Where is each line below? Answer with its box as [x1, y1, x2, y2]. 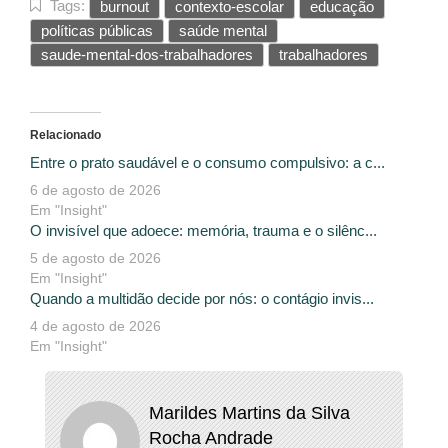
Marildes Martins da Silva [148, 402, 350, 423]
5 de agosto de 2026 [30, 249, 161, 266]
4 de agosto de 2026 [30, 317, 161, 334]
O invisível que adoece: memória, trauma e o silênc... [30, 221, 377, 239]
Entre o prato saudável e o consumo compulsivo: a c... [30, 153, 385, 171]
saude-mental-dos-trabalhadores [41, 45, 253, 63]
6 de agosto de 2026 [30, 181, 161, 198]
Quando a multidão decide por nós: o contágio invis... [30, 289, 374, 307]
